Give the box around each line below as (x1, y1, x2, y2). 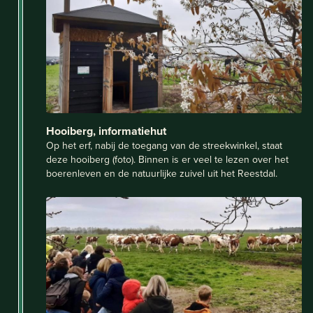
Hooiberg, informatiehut (46, 122, 166, 139)
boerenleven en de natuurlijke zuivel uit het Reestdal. (46, 166, 277, 180)
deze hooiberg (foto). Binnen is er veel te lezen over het (46, 152, 289, 166)
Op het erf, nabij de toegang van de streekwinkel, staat (46, 138, 282, 152)
